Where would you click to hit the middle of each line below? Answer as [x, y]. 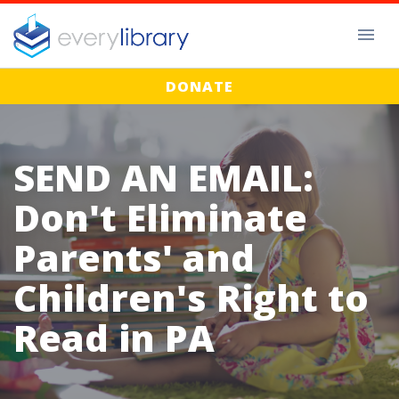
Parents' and [134, 258]
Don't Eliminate [160, 218]
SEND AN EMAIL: [163, 178]
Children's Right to [191, 298]
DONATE [199, 87]
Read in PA [114, 338]
